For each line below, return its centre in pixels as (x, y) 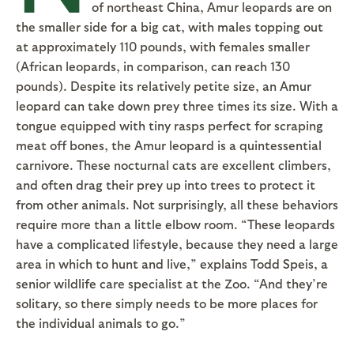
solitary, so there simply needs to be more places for (167, 303)
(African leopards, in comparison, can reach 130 (153, 66)
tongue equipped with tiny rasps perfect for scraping (169, 125)
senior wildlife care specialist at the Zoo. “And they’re (172, 283)
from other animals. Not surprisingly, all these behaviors (177, 204)
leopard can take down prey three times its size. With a (177, 105)
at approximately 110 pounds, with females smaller (163, 46)
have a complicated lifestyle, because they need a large (177, 243)
